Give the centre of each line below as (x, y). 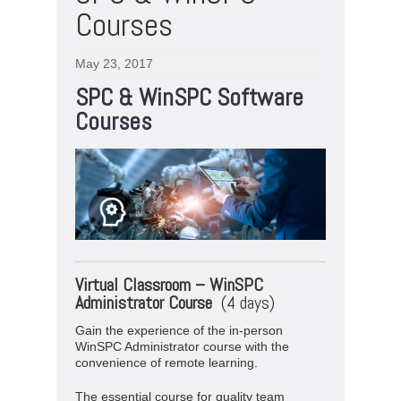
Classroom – (166, 284)
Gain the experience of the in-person (179, 330)
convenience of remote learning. (166, 362)
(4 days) (248, 302)
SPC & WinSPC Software (189, 98)
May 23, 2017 (114, 64)
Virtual (99, 284)
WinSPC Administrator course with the (182, 346)
